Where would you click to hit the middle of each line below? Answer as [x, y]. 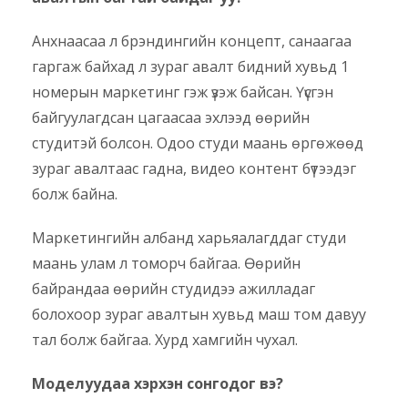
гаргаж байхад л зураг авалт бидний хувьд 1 [190, 67]
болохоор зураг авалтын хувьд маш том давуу [199, 315]
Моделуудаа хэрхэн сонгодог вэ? [158, 384]
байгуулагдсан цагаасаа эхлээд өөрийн [171, 118]
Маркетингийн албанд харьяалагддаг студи [189, 238]
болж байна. [75, 194]
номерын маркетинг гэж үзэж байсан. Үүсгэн [183, 92]
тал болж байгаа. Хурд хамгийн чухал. [165, 340]
